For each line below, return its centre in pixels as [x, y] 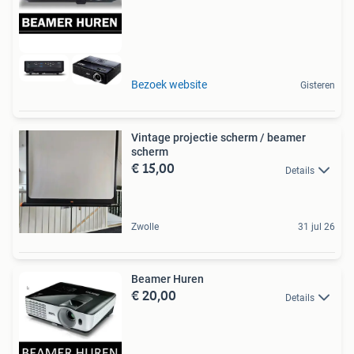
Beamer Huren [168, 279]
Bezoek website [169, 85]
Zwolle [145, 227]
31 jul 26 [316, 227]
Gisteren [318, 86]
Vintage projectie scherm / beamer [218, 138]
